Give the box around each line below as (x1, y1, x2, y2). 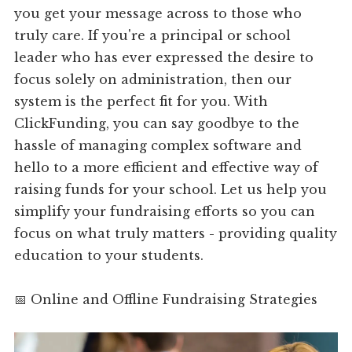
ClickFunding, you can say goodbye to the (14, 115, 300, 132)
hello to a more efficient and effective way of (14, 159, 319, 176)
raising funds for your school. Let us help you (14, 181, 328, 198)
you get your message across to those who (14, 5, 302, 22)
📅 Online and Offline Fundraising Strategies (14, 291, 318, 308)
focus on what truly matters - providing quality (14, 225, 338, 242)
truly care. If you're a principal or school (14, 27, 291, 44)
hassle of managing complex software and (14, 137, 302, 154)
